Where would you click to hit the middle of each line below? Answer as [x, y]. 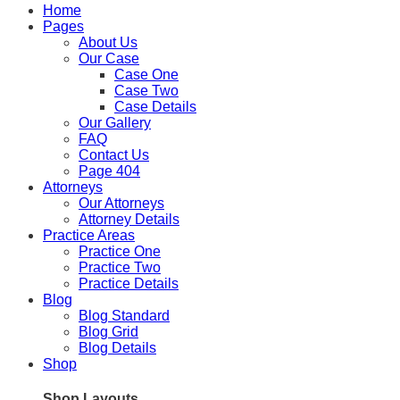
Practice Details [129, 283]
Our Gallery [115, 122]
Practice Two [120, 267]
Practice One [120, 251]
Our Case [109, 58]
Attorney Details [129, 219]
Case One [146, 74]
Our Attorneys [121, 203]
